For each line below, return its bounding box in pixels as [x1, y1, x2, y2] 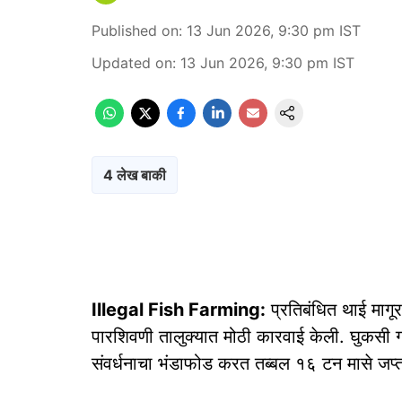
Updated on [92, 54, 172, 72]
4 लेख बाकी [103, 166, 166, 184]
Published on [92, 22, 179, 39]
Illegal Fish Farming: [92, 299, 266, 320]
